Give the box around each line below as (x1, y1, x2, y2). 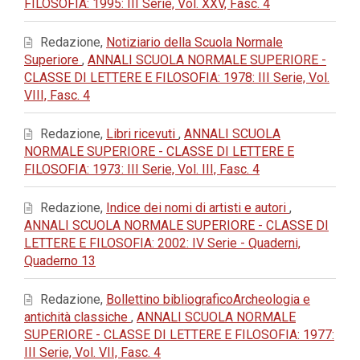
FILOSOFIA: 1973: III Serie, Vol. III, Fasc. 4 (24, 162, 260, 177)
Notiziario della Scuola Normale (106, 35, 283, 50)
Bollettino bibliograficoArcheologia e (106, 292, 310, 307)
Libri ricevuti (106, 126, 178, 141)
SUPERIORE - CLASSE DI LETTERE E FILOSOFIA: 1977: (24, 327, 334, 342)
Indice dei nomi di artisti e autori (106, 200, 289, 215)
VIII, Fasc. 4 (24, 88, 90, 103)
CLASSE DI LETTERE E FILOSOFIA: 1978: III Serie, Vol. (24, 70, 329, 85)
